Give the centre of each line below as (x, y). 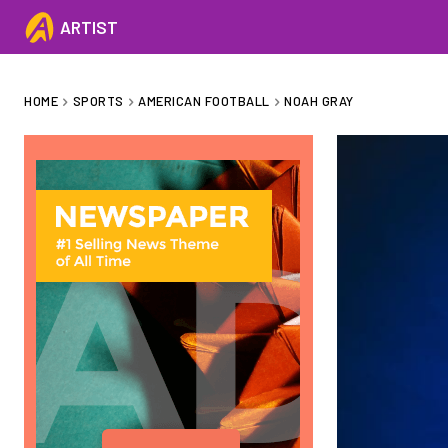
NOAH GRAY (319, 101)
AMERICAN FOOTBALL (204, 101)
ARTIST (89, 26)
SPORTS (98, 101)
